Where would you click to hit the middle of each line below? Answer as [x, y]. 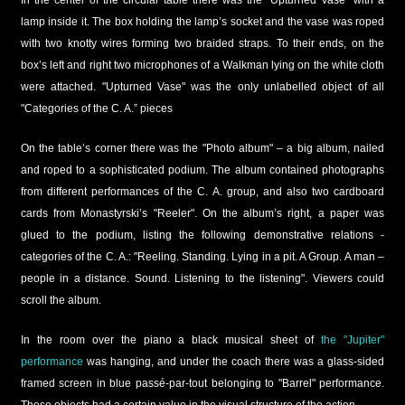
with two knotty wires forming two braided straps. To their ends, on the [202, 43]
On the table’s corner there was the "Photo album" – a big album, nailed [202, 148]
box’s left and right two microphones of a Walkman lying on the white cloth [202, 65]
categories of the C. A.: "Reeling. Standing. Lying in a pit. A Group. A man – [202, 256]
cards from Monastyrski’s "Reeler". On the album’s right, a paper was [202, 213]
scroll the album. [61, 300]
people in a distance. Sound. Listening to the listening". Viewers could [202, 278]
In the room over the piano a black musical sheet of [167, 339]
